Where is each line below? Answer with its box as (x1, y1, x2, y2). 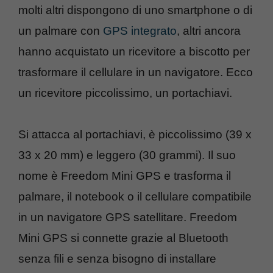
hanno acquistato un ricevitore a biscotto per (18, 44, 250, 58)
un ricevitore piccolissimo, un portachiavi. (18, 86, 232, 99)
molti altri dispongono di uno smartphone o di (18, 3, 252, 16)
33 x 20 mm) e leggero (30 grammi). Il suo (18, 148, 236, 161)
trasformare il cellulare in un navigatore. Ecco (18, 65, 253, 79)
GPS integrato (103, 24, 177, 37)
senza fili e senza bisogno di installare (18, 252, 216, 265)
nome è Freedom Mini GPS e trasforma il (18, 169, 231, 182)
